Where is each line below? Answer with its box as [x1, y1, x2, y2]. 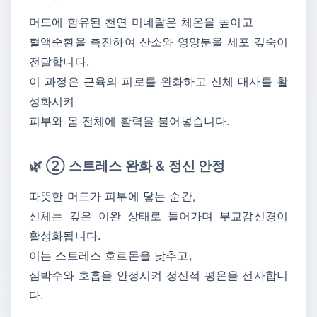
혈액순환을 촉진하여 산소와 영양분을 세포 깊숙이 [29, 34, 288, 49]
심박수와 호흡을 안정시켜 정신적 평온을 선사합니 [29, 268, 288, 283]
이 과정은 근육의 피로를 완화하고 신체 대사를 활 [29, 74, 288, 88]
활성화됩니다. [29, 229, 101, 243]
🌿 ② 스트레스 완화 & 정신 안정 [29, 156, 226, 174]
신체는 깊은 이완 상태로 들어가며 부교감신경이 [29, 209, 288, 224]
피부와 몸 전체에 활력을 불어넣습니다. [29, 113, 230, 128]
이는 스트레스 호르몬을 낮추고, [29, 248, 192, 263]
